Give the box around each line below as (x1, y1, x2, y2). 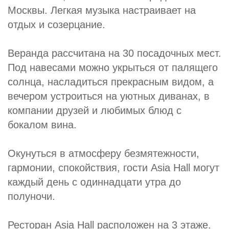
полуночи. (8, 191, 55, 202)
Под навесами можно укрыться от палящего (8, 62, 218, 73)
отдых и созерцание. (8, 19, 105, 30)
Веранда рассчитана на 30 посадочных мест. (8, 48, 221, 59)
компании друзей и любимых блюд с (8, 105, 181, 116)
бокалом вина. (8, 119, 77, 130)
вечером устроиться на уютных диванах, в (8, 90, 210, 102)
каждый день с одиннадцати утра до (8, 176, 181, 188)
